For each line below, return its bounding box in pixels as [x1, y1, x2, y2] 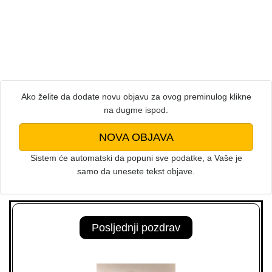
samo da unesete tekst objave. [77, 166, 195, 176]
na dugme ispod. [104, 105, 168, 115]
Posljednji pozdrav [92, 222, 180, 234]
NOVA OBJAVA [98, 131, 174, 143]
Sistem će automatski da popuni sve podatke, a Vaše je [30, 153, 242, 163]
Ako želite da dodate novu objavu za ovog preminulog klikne [21, 92, 251, 101]
